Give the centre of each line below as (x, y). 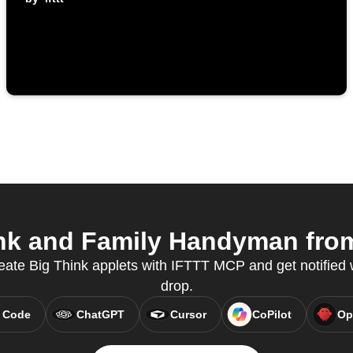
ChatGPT (100, 315)
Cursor (188, 315)
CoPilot (271, 315)
